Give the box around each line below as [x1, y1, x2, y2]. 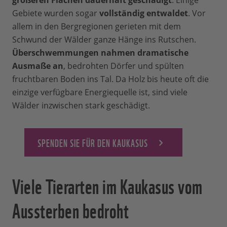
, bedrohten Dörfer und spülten [63, 60, 184, 72]
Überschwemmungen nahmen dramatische [12, 47, 188, 59]
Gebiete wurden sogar [12, 8, 99, 19]
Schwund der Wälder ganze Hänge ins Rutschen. [12, 34, 196, 46]
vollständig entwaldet [99, 8, 188, 19]
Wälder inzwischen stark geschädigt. [12, 100, 150, 111]
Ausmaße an [12, 60, 63, 72]
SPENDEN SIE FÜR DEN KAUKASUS [37, 135, 148, 150]
